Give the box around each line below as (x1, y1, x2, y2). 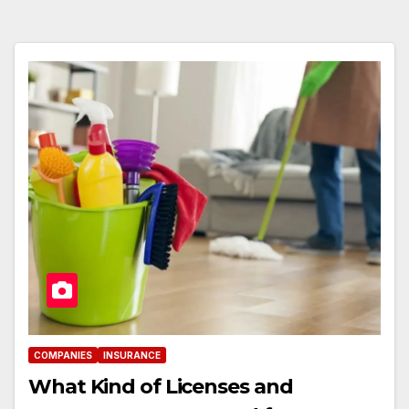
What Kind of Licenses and (28, 373, 293, 399)
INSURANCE (103, 349, 161, 361)
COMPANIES (34, 349, 92, 361)
